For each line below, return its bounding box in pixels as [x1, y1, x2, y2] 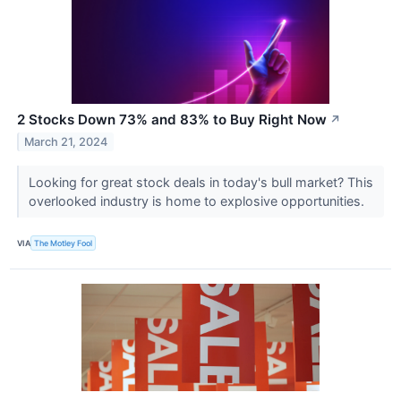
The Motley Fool [34, 237, 93, 248]
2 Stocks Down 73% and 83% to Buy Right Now [17, 111, 327, 129]
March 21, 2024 [24, 135, 108, 149]
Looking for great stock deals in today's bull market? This [28, 175, 373, 191]
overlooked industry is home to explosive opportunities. [28, 193, 368, 209]
